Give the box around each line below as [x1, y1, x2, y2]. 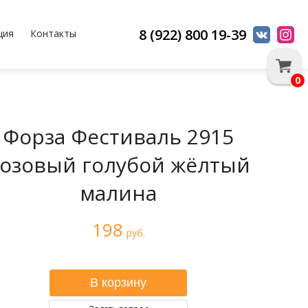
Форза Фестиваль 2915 [3, 122, 234, 151]
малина [80, 179, 157, 207]
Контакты [30, 26, 76, 40]
